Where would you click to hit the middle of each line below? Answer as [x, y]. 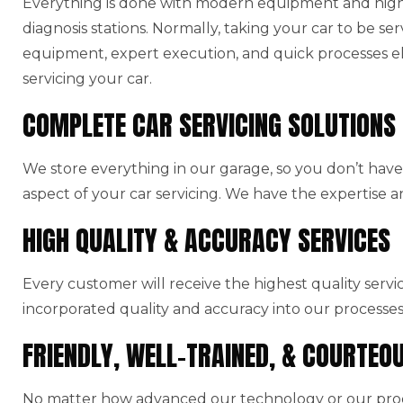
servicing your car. [87, 78]
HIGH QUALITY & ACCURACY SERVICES [206, 240]
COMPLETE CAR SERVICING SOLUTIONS [209, 125]
